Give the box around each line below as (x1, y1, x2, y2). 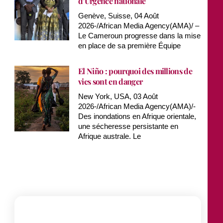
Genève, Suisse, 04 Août (78, 11, 159, 20)
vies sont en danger (78, 76, 143, 87)
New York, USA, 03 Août (78, 92, 158, 101)
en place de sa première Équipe (78, 41, 181, 50)
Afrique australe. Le (78, 131, 141, 140)
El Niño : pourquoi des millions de (78, 65, 193, 76)
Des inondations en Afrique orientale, (78, 111, 197, 120)
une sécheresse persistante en (78, 121, 179, 130)
